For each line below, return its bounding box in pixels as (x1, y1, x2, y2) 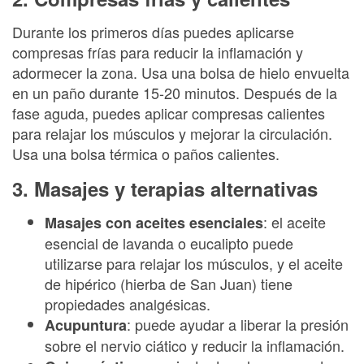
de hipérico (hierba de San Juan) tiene (45, 273, 292, 294)
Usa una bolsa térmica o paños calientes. (12, 143, 279, 164)
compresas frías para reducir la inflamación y (12, 41, 303, 63)
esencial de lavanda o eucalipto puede (45, 232, 293, 253)
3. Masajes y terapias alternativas (12, 174, 318, 202)
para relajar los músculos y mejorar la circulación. (12, 123, 332, 144)
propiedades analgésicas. (45, 293, 210, 314)
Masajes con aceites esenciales (45, 212, 263, 233)
